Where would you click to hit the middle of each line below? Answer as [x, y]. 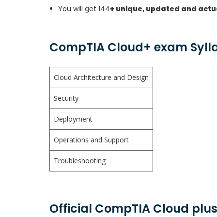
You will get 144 [84, 9]
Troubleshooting [81, 161]
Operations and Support [91, 140]
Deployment [74, 119]
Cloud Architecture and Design [101, 77]
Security [67, 98]
